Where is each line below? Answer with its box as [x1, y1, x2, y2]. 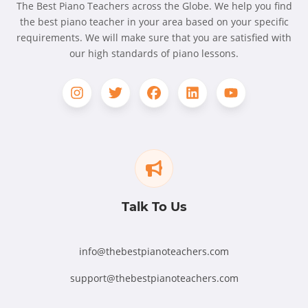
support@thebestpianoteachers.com [69, 271, 239, 285]
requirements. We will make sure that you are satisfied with [16, 31, 291, 45]
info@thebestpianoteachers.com [79, 245, 229, 258]
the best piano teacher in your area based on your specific [19, 15, 289, 29]
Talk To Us [121, 199, 187, 215]
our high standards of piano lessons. [69, 47, 239, 60]
